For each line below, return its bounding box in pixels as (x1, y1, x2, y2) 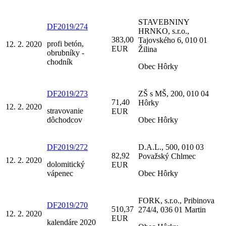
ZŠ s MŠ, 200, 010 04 (138, 89, 209, 98)
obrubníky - (47, 48, 84, 57)
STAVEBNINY (138, 17, 189, 26)
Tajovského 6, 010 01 (138, 35, 207, 44)
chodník (47, 57, 73, 66)
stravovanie (47, 106, 83, 115)
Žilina (138, 44, 157, 53)
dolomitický (47, 159, 85, 168)
